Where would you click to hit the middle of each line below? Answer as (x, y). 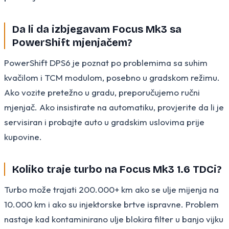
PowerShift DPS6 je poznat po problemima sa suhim (106, 62)
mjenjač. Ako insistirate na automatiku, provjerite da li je (114, 107)
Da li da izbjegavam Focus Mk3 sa (97, 29)
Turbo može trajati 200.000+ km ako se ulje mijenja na (111, 189)
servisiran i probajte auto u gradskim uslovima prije (104, 122)
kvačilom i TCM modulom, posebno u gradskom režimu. (112, 77)
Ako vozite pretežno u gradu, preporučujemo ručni (102, 92)
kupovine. (23, 136)
